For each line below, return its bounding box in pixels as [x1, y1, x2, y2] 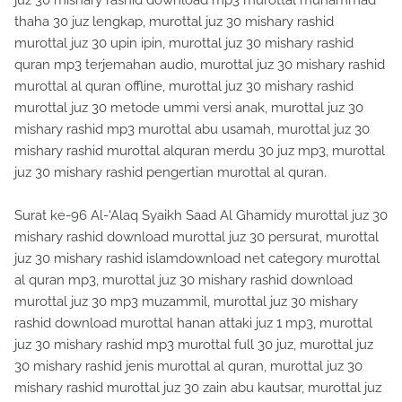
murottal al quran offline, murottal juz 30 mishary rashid [14, 78, 354, 95]
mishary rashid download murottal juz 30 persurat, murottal [14, 229, 379, 246]
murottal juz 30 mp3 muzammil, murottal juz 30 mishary [14, 293, 358, 310]
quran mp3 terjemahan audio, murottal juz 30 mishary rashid [14, 57, 385, 74]
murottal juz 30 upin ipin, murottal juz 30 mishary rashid [14, 35, 354, 52]
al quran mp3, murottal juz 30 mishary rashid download [14, 272, 353, 289]
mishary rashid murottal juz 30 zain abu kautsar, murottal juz [14, 380, 381, 397]
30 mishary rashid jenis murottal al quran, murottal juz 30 [14, 358, 363, 375]
